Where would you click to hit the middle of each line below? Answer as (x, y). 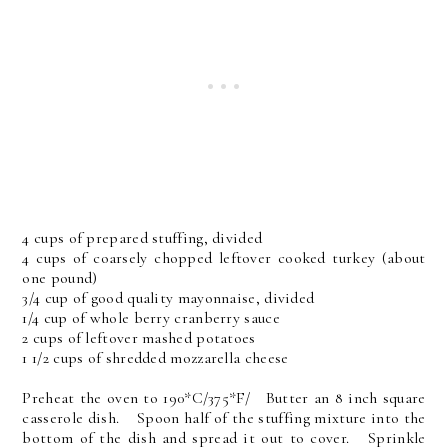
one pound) (60, 277)
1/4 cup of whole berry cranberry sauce (151, 317)
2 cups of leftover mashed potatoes (139, 337)
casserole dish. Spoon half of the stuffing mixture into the (224, 417)
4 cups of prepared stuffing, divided (142, 237)
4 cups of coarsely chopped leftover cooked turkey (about (224, 257)
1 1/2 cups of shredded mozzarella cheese (155, 357)
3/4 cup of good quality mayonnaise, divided (168, 297)
